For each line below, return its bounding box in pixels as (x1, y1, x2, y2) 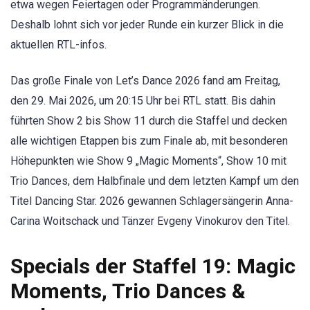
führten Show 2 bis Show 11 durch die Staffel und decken (10, 114, 287, 128)
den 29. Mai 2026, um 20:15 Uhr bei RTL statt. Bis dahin (10, 94, 275, 108)
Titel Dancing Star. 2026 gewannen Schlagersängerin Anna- (10, 194, 293, 208)
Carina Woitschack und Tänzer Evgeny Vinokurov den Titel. (10, 215, 290, 228)
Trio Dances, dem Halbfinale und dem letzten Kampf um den (10, 174, 299, 188)
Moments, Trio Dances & (10, 279, 246, 304)
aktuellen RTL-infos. (10, 37, 107, 51)
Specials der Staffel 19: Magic (10, 254, 295, 279)
